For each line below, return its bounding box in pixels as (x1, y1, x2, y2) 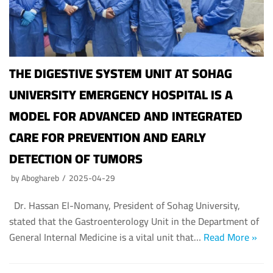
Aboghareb (21, 169, 59, 186)
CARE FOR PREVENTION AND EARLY (9, 125, 206, 149)
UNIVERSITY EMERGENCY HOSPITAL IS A (9, 82, 233, 107)
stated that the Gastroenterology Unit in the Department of (9, 211, 259, 230)
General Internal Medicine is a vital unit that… (9, 227, 204, 246)
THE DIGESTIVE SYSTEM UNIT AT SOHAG (9, 61, 232, 85)
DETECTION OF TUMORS (9, 146, 143, 171)
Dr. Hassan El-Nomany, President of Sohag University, (9, 196, 240, 214)
